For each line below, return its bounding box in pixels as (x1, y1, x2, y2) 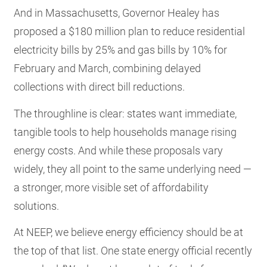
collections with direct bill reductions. (14, 80, 185, 94)
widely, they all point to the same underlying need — (14, 162, 252, 175)
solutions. (14, 199, 60, 212)
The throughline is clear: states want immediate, (14, 107, 237, 120)
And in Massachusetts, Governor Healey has (14, 7, 220, 20)
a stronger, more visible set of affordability (14, 181, 209, 194)
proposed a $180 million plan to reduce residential (14, 25, 246, 38)
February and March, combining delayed (14, 62, 201, 75)
